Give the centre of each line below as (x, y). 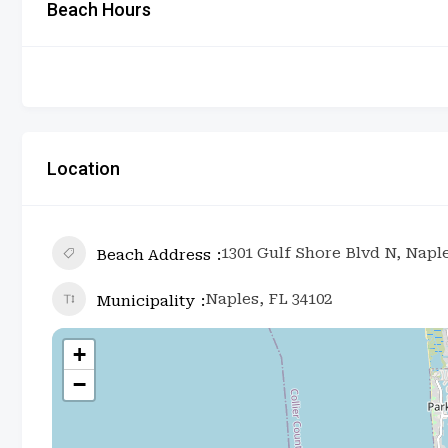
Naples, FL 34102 (268, 298)
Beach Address (153, 254)
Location (83, 168)
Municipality (145, 300)
